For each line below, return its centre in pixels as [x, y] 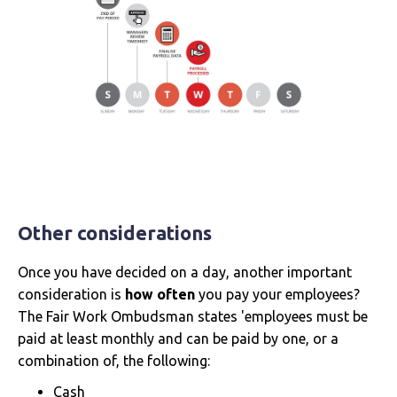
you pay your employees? [277, 294]
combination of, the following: [114, 360]
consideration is [71, 294]
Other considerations [115, 232]
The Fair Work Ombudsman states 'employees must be [193, 316]
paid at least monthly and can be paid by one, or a [178, 338]
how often [160, 294]
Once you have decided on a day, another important [185, 272]
